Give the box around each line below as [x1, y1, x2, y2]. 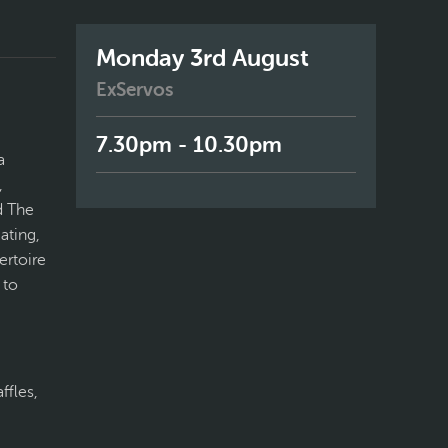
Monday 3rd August [96, 43, 309, 72]
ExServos [96, 78, 173, 101]
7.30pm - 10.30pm [96, 131, 282, 157]
